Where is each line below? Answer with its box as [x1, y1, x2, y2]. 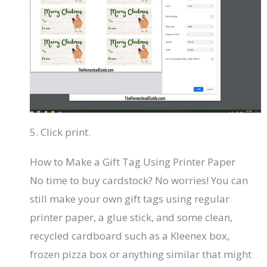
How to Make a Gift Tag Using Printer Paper [30, 154, 236, 169]
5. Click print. [30, 125, 91, 139]
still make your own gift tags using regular [30, 191, 230, 206]
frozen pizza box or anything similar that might [30, 247, 252, 261]
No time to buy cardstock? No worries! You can [30, 173, 249, 187]
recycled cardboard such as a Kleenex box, [30, 228, 230, 243]
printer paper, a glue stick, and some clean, [30, 210, 233, 224]
